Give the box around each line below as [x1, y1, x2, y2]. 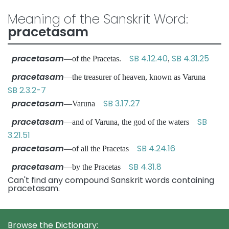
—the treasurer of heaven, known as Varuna [64, 73, 212, 81]
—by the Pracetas [64, 163, 129, 171]
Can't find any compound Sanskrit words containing [8, 174, 214, 186]
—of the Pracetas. [64, 54, 129, 63]
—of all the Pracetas [64, 144, 137, 153]
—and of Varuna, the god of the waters [64, 118, 197, 126]
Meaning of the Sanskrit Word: [8, 10, 188, 28]
